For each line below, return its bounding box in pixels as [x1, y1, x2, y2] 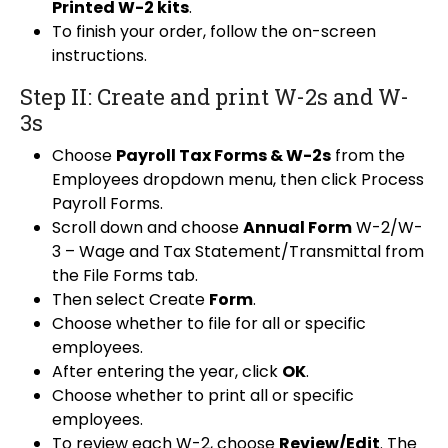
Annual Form [243, 216, 352, 240]
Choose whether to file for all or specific [52, 312, 366, 336]
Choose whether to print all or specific [52, 384, 354, 408]
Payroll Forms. [52, 192, 163, 216]
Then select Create [52, 288, 209, 312]
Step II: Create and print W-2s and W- [20, 82, 409, 112]
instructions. [52, 44, 147, 68]
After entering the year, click [52, 360, 282, 384]
